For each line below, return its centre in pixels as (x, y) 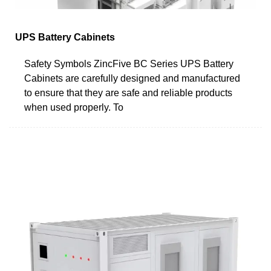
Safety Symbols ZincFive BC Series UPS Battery (129, 64)
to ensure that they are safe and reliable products (128, 93)
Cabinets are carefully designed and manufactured (132, 78)
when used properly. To (74, 107)
